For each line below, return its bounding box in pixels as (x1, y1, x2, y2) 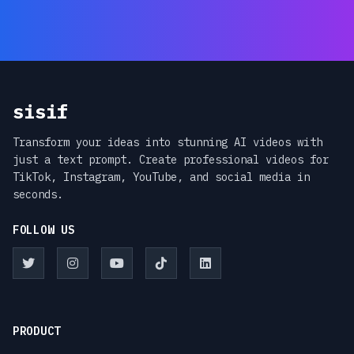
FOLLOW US (13, 223, 75, 238)
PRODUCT (13, 324, 61, 339)
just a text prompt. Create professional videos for (13, 153, 329, 168)
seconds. (13, 187, 63, 202)
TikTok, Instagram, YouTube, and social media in (13, 170, 310, 185)
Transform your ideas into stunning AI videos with (13, 135, 322, 150)
